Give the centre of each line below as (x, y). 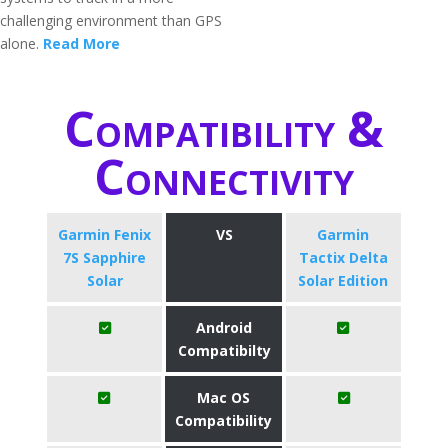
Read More (81, 43)
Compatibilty (224, 350)
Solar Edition (343, 280)
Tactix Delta (343, 257)
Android (224, 327)
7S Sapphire (105, 257)
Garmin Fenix (105, 234)
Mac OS (224, 397)
